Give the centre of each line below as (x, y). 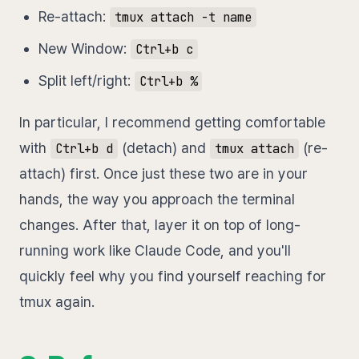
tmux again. (57, 302)
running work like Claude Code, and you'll (155, 251)
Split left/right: (87, 81)
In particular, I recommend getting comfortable (172, 123)
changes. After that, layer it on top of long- (160, 225)
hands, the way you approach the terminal (157, 200)
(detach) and (163, 148)
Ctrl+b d (84, 149)
